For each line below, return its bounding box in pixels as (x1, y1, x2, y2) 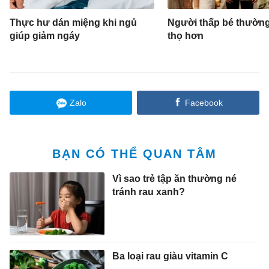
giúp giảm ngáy (10, 31, 80, 41)
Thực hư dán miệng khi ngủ (10, 17, 138, 28)
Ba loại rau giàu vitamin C (112, 250, 228, 261)
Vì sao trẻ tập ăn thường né (112, 174, 237, 184)
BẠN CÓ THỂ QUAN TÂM (52, 147, 217, 161)
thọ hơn (167, 31, 204, 41)
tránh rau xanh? (112, 187, 185, 198)
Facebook (184, 98, 223, 108)
